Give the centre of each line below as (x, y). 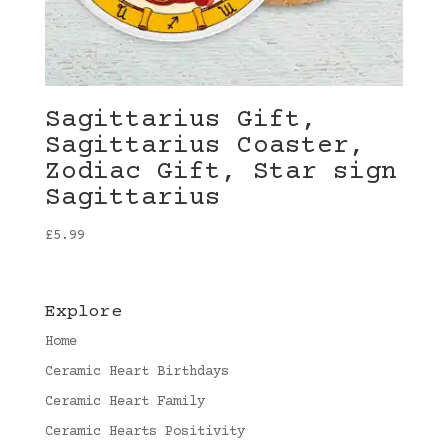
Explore (83, 312)
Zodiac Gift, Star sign (220, 173)
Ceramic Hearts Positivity (144, 432)
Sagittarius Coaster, (204, 147)
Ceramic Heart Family (124, 402)
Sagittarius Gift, (180, 121)
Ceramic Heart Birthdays (136, 372)
